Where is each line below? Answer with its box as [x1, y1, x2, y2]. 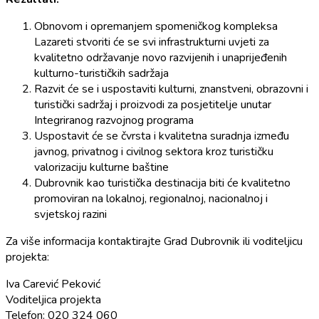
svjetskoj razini [34, 206, 107, 222]
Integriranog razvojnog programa [34, 112, 194, 128]
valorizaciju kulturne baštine [34, 159, 169, 175]
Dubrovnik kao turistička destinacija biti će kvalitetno [34, 174, 291, 191]
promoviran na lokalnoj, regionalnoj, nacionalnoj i [34, 190, 268, 206]
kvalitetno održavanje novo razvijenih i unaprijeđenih [34, 49, 287, 66]
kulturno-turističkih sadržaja [34, 65, 169, 81]
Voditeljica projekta [6, 291, 101, 308]
